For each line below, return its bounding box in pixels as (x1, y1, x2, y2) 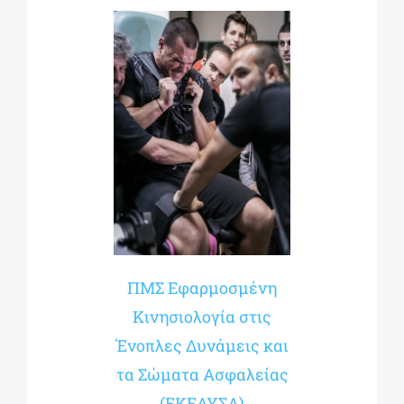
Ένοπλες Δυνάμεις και (115, 335, 289, 357)
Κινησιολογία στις (133, 306, 271, 328)
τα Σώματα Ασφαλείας (115, 363, 289, 386)
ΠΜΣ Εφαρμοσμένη (127, 277, 277, 299)
